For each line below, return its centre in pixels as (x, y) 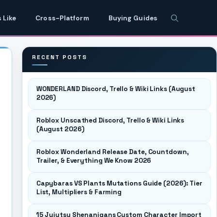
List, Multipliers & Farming (79, 192)
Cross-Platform (62, 18)
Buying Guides (133, 18)
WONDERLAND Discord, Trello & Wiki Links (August (116, 89)
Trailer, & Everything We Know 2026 (94, 161)
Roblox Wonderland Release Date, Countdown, (112, 152)
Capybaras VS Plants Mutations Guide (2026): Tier (119, 183)
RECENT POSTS (59, 57)
